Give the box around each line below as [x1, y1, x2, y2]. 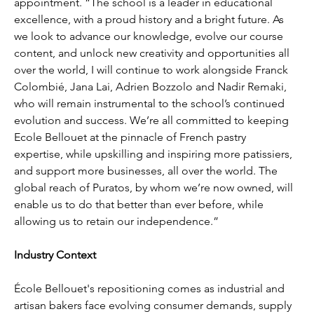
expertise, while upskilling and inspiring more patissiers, [14, 147, 296, 161]
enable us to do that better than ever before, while [14, 198, 267, 212]
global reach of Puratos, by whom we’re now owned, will [14, 181, 296, 195]
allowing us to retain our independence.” [14, 214, 219, 228]
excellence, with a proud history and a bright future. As [14, 13, 287, 27]
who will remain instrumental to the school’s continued [14, 97, 288, 111]
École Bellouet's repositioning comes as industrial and [14, 282, 288, 296]
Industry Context [14, 248, 97, 262]
